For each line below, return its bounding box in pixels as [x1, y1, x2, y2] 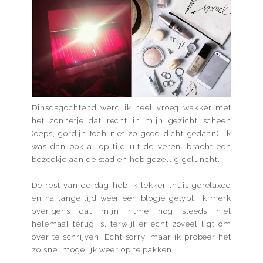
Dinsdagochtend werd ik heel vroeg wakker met [32, 103, 231, 112]
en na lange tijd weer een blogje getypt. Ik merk [32, 193, 231, 203]
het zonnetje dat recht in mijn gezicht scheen [32, 116, 231, 125]
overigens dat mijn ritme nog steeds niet [32, 206, 231, 215]
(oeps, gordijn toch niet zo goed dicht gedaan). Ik [32, 129, 231, 138]
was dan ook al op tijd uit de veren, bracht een [32, 141, 231, 151]
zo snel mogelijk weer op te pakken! [32, 245, 174, 254]
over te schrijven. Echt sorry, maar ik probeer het [32, 232, 231, 241]
